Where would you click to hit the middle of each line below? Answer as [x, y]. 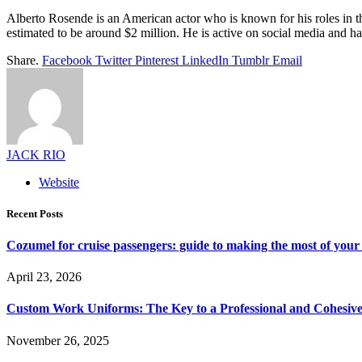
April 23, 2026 [44, 277]
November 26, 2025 [58, 340]
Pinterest [157, 60]
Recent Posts [35, 213]
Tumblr [250, 60]
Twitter [114, 60]
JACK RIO [36, 154]
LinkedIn [205, 60]
